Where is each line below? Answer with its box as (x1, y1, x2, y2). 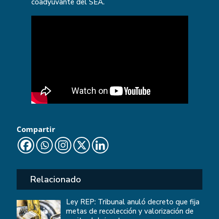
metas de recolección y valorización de (66, 206, 194, 217)
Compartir (16, 124, 55, 134)
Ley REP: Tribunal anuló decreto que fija (66, 197, 199, 207)
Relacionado (30, 174, 81, 186)
